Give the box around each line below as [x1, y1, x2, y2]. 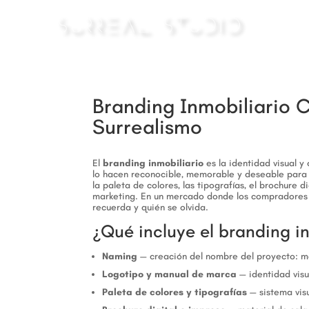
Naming [102, 250, 138, 262]
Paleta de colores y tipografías [102, 286, 248, 298]
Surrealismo [92, 114, 203, 139]
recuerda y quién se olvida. [92, 201, 209, 213]
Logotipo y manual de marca [102, 268, 237, 280]
